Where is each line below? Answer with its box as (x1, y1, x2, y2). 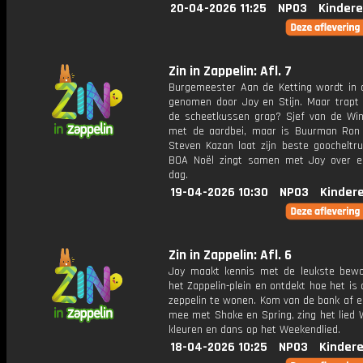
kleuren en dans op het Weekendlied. (169, 322, 340, 337)
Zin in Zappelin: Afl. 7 (169, 62, 292, 80)
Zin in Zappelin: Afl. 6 (169, 246, 292, 264)
